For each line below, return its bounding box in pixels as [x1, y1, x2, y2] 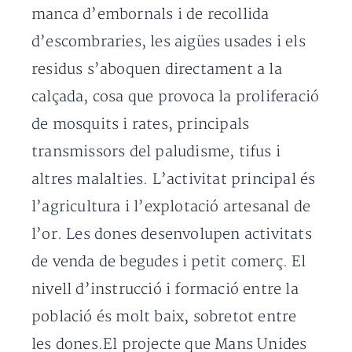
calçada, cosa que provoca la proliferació [31, 88, 320, 106]
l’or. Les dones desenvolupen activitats [31, 225, 312, 244]
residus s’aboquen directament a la [31, 60, 282, 79]
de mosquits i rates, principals [31, 115, 250, 134]
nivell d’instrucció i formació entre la [31, 280, 299, 299]
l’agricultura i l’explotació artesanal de [31, 198, 311, 216]
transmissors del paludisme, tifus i [31, 143, 281, 161]
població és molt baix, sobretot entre [31, 308, 297, 326]
